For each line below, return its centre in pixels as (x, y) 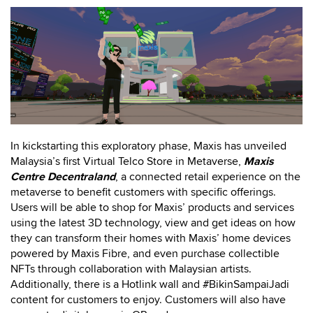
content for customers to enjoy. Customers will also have (148, 299)
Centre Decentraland (63, 176)
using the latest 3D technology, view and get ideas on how (153, 223)
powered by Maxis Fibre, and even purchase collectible (145, 253)
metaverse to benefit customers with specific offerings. (143, 192)
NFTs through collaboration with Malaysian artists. (131, 269)
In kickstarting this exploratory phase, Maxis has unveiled (148, 146)
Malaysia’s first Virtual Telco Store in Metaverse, (127, 161)
